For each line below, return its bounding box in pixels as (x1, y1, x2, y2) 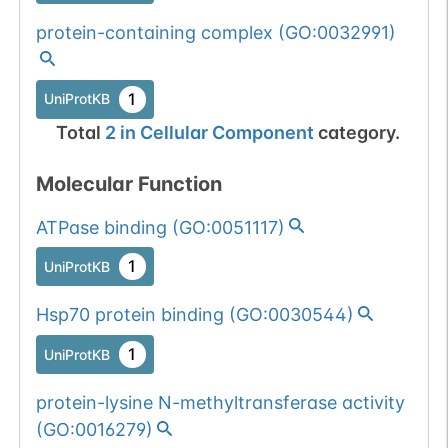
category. (317, 121, 400, 143)
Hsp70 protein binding (35, 304, 224, 326)
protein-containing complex (35, 22, 273, 44)
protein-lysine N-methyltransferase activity (35, 392, 405, 414)
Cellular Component (139, 121, 314, 143)
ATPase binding (35, 216, 167, 238)
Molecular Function (35, 171, 222, 196)
